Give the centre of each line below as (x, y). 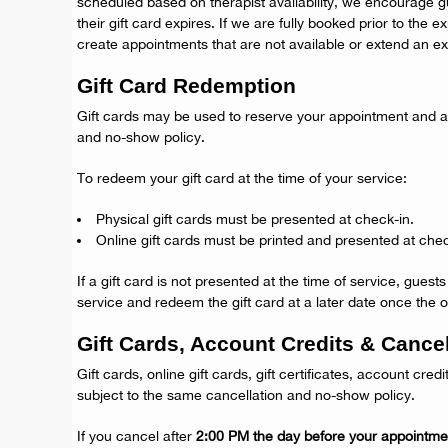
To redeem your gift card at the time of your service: (242, 178)
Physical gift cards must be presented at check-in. (255, 219)
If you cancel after (136, 436)
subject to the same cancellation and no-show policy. (246, 395)
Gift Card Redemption (186, 85)
